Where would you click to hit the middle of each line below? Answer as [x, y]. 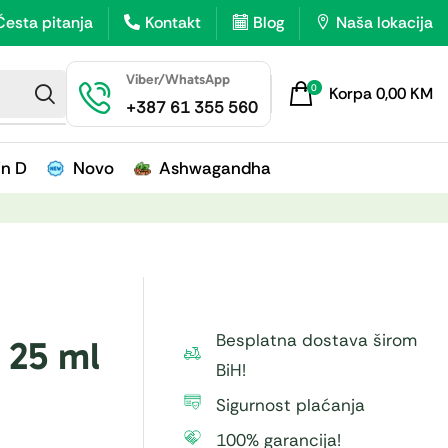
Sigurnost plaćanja [290, 404]
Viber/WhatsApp [177, 79]
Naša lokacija [384, 22]
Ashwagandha [215, 168]
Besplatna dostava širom [316, 340]
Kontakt [173, 22]
